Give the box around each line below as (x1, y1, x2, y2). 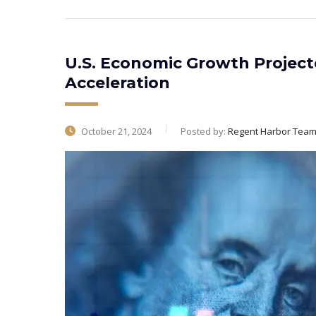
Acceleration (65, 73, 170, 92)
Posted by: (181, 125, 228, 138)
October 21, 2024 (79, 125, 152, 138)
